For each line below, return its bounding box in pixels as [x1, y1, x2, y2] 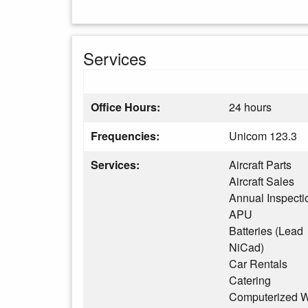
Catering [229, 272, 271, 288]
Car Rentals [229, 256, 287, 272]
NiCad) [229, 239, 264, 255]
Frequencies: [91, 128, 159, 144]
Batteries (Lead [229, 223, 303, 239]
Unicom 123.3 [229, 128, 297, 144]
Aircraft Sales [229, 173, 294, 189]
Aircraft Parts [229, 157, 291, 173]
